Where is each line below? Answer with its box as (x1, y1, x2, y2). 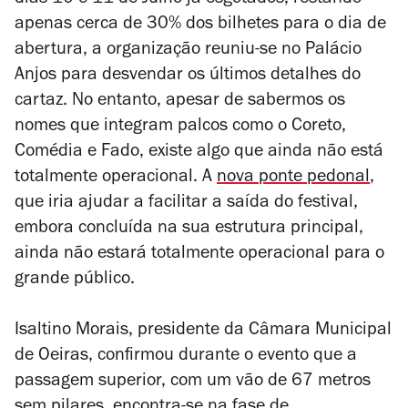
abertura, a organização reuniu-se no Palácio (15, 42, 362, 60)
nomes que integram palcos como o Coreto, (15, 118, 346, 137)
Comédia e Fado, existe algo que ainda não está (15, 144, 383, 162)
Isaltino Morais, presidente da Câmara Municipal (15, 322, 392, 341)
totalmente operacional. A (15, 169, 217, 188)
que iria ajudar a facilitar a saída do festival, (15, 195, 358, 213)
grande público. (15, 271, 135, 290)
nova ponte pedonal (217, 169, 370, 188)
